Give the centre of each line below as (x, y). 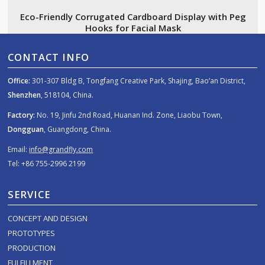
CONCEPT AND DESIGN (48, 218)
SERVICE (29, 194)
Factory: (22, 115)
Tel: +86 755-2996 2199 (47, 164)
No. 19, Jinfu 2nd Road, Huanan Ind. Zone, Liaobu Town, (130, 115)
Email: (19, 150)
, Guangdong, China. (78, 130)
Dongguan (26, 130)
